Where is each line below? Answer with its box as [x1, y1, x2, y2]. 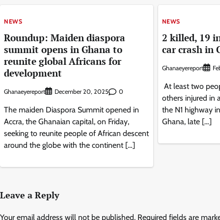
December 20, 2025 [55, 88, 109, 96]
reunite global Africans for [4, 55, 121, 68]
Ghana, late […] [162, 117, 212, 127]
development [4, 67, 62, 80]
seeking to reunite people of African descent [4, 129, 149, 138]
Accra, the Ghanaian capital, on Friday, [4, 117, 129, 127]
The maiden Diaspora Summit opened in [4, 105, 139, 115]
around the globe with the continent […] [4, 140, 135, 150]
